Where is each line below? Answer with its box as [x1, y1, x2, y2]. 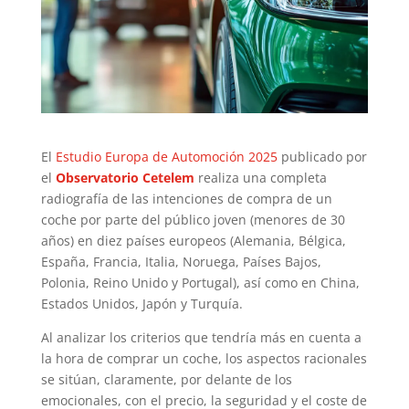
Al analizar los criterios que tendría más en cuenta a [40, 328, 362, 346]
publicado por [277, 147, 367, 165]
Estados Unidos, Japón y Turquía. [40, 294, 243, 312]
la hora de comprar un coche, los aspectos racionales [40, 349, 367, 367]
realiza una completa [194, 168, 327, 186]
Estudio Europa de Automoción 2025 [55, 147, 278, 165]
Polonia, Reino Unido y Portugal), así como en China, [40, 273, 360, 291]
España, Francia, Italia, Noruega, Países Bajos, [40, 252, 321, 270]
